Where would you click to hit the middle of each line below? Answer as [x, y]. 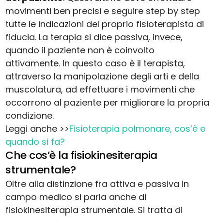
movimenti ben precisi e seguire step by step [103, 11]
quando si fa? [35, 142]
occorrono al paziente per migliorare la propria [108, 103]
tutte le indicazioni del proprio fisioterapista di [105, 24]
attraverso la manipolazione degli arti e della [102, 77]
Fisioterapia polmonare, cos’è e [138, 129]
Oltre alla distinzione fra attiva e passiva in [97, 184]
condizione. [30, 116]
